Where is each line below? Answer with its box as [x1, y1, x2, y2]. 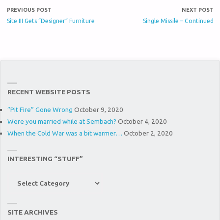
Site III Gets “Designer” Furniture [6, 18, 95, 25]
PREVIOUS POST [6, 7, 52, 13]
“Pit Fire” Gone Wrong [7, 106, 73, 114]
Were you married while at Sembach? [7, 117, 116, 125]
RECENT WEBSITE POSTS [7, 87, 90, 96]
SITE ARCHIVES [7, 208, 58, 216]
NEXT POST [181, 7, 214, 13]
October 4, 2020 [117, 117, 167, 125]
